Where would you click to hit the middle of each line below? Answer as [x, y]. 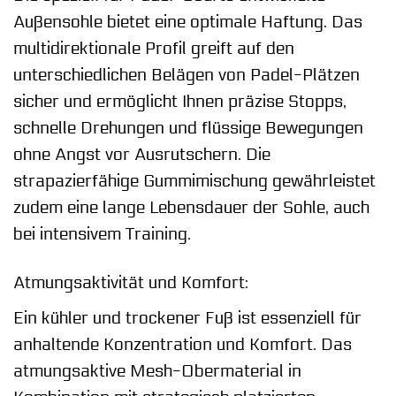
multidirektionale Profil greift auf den [154, 49]
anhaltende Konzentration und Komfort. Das [183, 344]
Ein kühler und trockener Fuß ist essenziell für [187, 318]
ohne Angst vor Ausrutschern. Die [142, 155]
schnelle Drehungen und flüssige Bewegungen [188, 129]
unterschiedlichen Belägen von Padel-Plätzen [187, 76]
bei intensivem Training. [102, 235]
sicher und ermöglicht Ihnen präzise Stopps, [180, 102]
